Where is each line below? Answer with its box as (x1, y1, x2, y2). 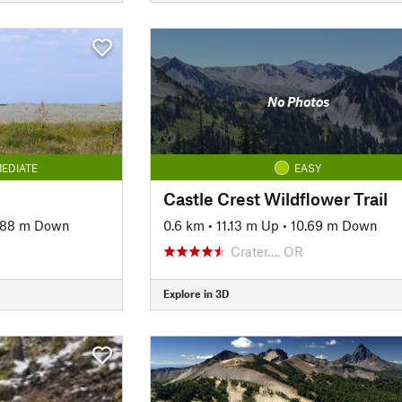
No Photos (267, 93, 329, 109)
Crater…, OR (230, 242, 303, 259)
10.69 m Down (290, 216, 378, 233)
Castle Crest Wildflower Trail (162, 188, 388, 209)
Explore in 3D (162, 287, 229, 300)
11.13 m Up (215, 216, 279, 233)
